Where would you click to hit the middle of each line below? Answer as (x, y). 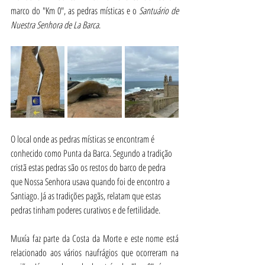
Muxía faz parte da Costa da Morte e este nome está (95, 239)
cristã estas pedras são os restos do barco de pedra (89, 168)
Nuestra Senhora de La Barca (55, 25)
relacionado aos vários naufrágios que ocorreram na (95, 253)
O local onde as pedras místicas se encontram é (83, 139)
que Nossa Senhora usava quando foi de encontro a (91, 182)
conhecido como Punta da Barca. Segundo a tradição (92, 153)
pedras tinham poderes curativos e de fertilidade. (85, 210)
